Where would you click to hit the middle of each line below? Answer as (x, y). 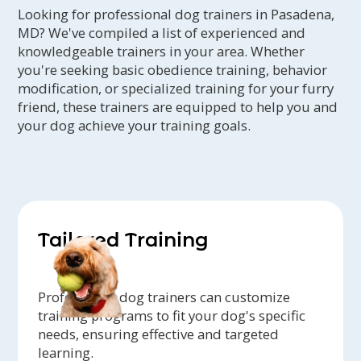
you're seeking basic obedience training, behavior (173, 70)
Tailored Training (124, 240)
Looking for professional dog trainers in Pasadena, (176, 15)
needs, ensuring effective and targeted (159, 334)
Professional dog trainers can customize (164, 297)
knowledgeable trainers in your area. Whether (162, 52)
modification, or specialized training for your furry (176, 89)
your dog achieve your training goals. (135, 126)
